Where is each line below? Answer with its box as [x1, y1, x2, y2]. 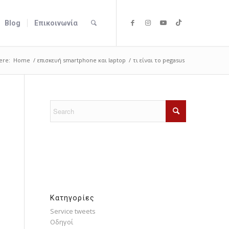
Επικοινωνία [34, 19, 78, 27]
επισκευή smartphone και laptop [37, 56, 126, 64]
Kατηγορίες [50, 194, 95, 202]
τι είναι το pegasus [133, 56, 185, 64]
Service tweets [50, 207, 96, 216]
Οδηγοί [50, 217, 73, 226]
